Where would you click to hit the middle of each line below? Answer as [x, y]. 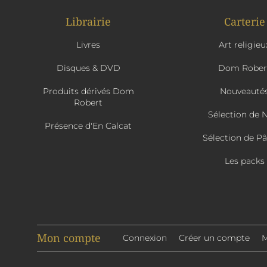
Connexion [145, 238]
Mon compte [69, 238]
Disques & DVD [88, 68]
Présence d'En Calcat [88, 126]
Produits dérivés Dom [88, 91]
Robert [88, 103]
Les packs [244, 161]
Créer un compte [214, 238]
